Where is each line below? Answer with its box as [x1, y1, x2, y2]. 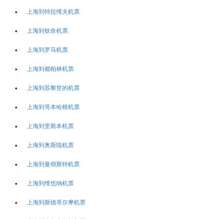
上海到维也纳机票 [27, 179, 74, 187]
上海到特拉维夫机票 [27, 8, 80, 15]
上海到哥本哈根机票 [27, 103, 80, 110]
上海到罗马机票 [27, 46, 68, 53]
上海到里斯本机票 [27, 122, 74, 130]
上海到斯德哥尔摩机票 [27, 198, 86, 206]
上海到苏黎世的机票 [27, 84, 80, 91]
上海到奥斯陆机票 [27, 141, 74, 149]
